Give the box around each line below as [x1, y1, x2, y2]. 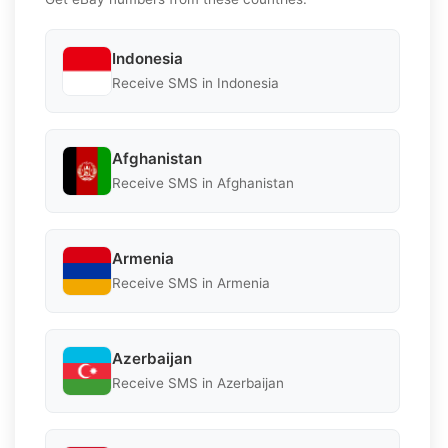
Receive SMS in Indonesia [112, 75, 279, 92]
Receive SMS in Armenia [112, 275, 270, 292]
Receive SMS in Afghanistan [112, 175, 294, 192]
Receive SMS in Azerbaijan [112, 375, 284, 392]
